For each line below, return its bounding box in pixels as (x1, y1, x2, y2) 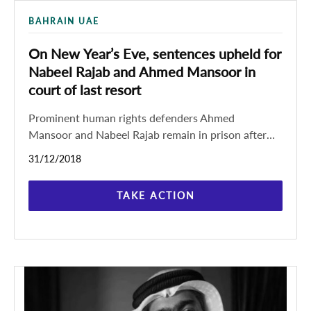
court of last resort (28, 81, 141, 98)
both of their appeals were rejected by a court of (28, 144, 264, 158)
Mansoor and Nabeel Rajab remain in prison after (28, 128, 267, 141)
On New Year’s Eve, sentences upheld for (28, 45, 281, 62)
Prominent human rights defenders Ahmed (28, 111, 235, 124)
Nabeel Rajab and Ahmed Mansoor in (28, 63, 255, 80)
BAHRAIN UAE (28, 16, 99, 26)
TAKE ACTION (116, 190, 195, 201)
